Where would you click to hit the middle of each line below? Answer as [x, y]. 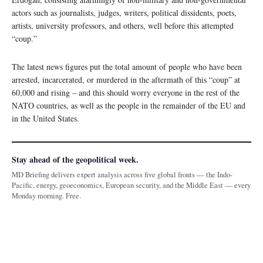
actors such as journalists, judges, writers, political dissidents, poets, [124, 12]
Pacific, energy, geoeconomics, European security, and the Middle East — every [131, 185]
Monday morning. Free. [46, 195]
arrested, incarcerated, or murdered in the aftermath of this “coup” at [126, 79]
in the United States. [45, 118]
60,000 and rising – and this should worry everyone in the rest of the [126, 92]
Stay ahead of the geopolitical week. [75, 159]
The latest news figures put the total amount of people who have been [127, 66]
